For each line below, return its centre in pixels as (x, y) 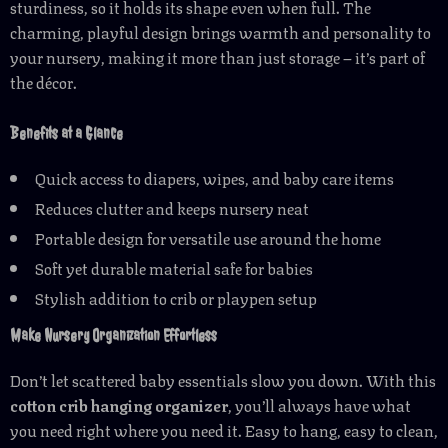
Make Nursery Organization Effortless (113, 336)
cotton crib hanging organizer (119, 404)
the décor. (43, 81)
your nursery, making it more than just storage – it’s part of (217, 56)
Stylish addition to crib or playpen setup (176, 297)
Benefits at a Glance (66, 134)
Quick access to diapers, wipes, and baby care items (214, 177)
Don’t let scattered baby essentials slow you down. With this (223, 379)
